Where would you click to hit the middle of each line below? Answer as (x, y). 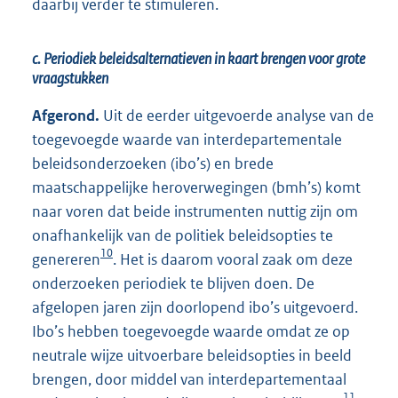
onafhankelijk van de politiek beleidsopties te (183, 235)
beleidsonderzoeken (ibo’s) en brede (153, 163)
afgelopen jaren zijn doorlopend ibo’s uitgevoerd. (195, 307)
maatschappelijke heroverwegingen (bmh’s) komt (196, 187)
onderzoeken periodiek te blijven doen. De (173, 283)
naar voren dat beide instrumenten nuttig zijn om (195, 211)
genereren (66, 259)
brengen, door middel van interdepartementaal (189, 379)
